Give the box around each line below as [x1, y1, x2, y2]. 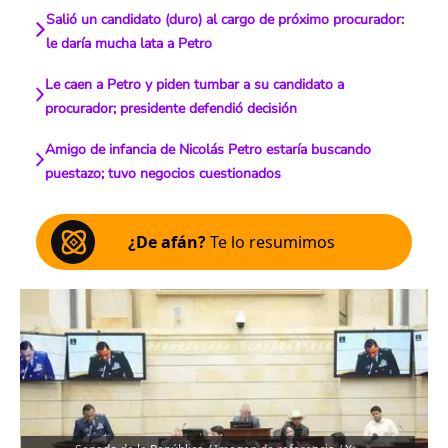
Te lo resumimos [206, 231, 335, 253]
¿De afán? [128, 231, 206, 253]
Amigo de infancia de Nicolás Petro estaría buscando [45, 140, 372, 159]
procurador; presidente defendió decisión [45, 99, 298, 118]
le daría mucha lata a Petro [45, 34, 212, 53]
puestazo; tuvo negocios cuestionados [45, 164, 282, 183]
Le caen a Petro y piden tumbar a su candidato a [45, 75, 345, 94]
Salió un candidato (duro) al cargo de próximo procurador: [45, 10, 404, 29]
